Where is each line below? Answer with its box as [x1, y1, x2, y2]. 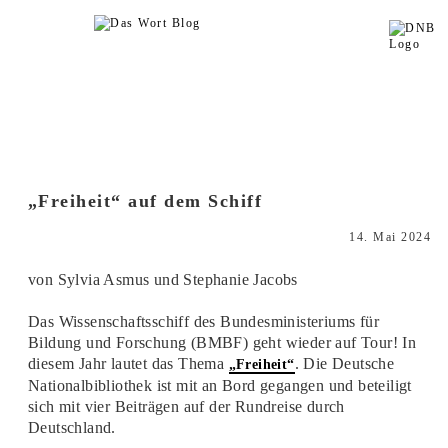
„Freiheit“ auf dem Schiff [27, 191, 263, 211]
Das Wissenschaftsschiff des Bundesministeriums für [27, 313, 379, 330]
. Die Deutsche [294, 355, 395, 372]
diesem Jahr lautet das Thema [27, 355, 229, 372]
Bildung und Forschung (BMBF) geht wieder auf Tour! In [27, 334, 417, 351]
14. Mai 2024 [349, 229, 432, 244]
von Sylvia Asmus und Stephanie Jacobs [27, 271, 298, 288]
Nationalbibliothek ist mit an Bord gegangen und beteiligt [27, 377, 412, 394]
